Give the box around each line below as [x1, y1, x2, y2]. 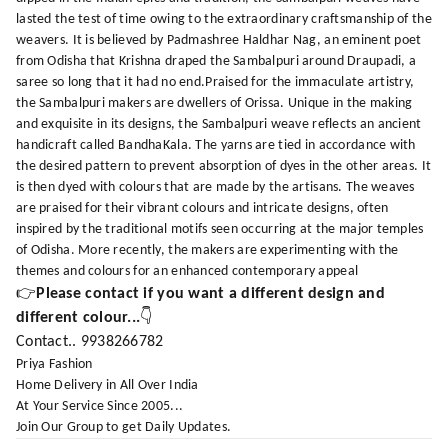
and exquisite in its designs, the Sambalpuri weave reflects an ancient [16, 116, 422, 132]
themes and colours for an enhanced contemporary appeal [16, 263, 359, 279]
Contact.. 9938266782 [16, 333, 164, 350]
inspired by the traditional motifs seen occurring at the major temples [16, 221, 424, 237]
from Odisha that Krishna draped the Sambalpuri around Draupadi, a [16, 53, 417, 69]
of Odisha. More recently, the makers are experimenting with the [16, 242, 399, 258]
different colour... [16, 309, 141, 326]
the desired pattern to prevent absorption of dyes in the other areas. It [16, 158, 432, 174]
